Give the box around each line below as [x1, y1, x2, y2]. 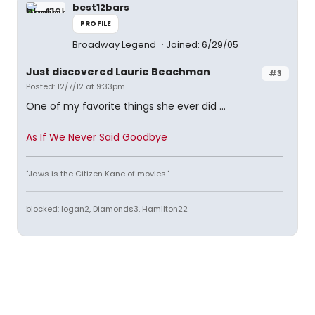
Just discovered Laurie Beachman [26, 65, 210, 79]
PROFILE [80, 18, 112, 29]
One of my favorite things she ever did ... [26, 99, 226, 113]
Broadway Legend [72, 38, 158, 51]
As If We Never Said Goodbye [26, 130, 167, 144]
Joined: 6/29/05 [166, 38, 238, 51]
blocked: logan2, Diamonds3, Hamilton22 [26, 203, 188, 214]
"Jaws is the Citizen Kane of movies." [26, 168, 169, 179]
